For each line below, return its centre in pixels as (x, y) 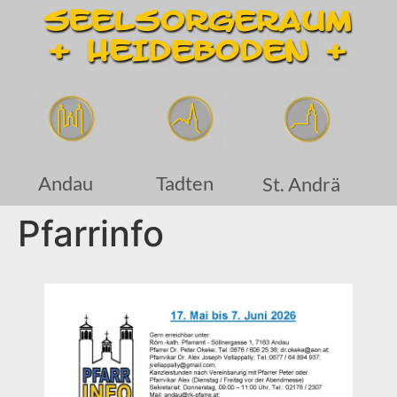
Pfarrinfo (91, 234)
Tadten (184, 183)
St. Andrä (301, 184)
